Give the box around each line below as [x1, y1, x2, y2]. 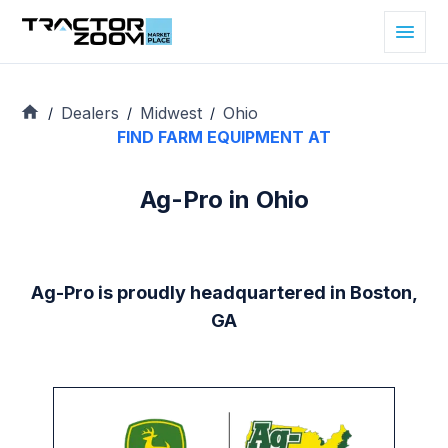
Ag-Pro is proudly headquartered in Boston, [30, 282, 418, 304]
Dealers [61, 102, 119, 123]
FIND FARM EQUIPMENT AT [117, 127, 331, 148]
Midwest [140, 102, 202, 123]
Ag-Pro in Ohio [139, 185, 309, 215]
